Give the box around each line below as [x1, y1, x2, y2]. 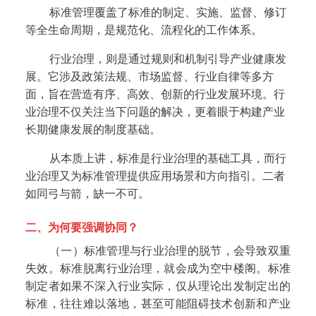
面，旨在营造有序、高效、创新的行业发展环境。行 [25, 88, 285, 101]
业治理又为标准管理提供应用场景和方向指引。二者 [25, 170, 285, 183]
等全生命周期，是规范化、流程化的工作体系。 [25, 24, 262, 37]
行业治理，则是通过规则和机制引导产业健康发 [49, 53, 286, 66]
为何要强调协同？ [47, 221, 138, 234]
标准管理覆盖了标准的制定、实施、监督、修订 [49, 6, 286, 19]
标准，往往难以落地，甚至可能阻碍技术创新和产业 [25, 298, 291, 310]
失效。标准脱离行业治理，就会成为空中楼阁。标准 [25, 262, 291, 275]
